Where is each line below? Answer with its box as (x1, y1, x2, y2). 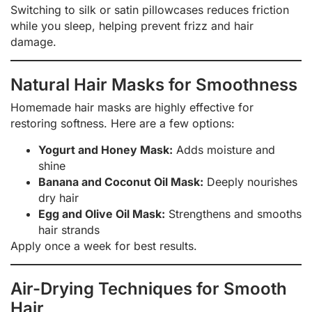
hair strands (38, 222, 100, 237)
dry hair (38, 190, 79, 205)
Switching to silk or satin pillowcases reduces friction (10, 2, 289, 17)
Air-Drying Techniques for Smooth (10, 279, 287, 299)
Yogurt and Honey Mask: (38, 142, 173, 157)
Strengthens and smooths (165, 206, 302, 221)
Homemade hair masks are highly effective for (10, 100, 253, 115)
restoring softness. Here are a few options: (10, 116, 235, 131)
